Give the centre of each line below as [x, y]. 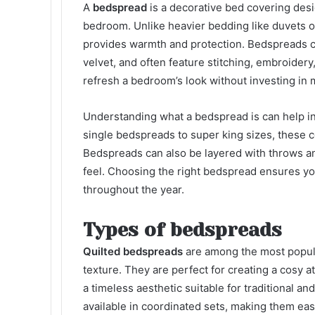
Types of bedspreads [182, 230]
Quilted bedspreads [133, 251]
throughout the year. [134, 189]
